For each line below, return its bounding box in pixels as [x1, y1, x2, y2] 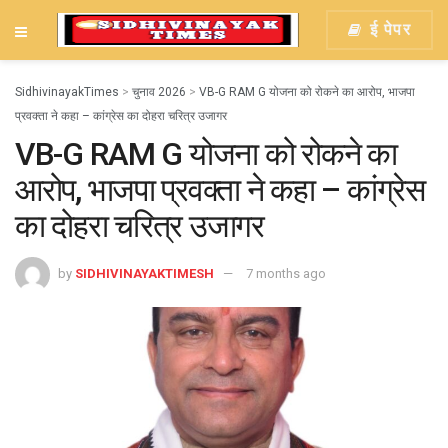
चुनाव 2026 [132, 85, 186, 99]
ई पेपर [364, 20, 411, 39]
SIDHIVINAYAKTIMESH [75, 265, 214, 281]
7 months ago [246, 265, 326, 281]
